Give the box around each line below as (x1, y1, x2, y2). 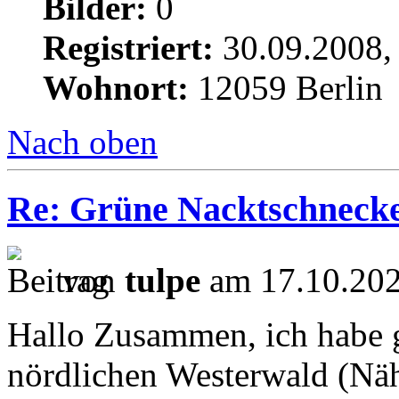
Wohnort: (43, 68, 189, 107)
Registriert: (43, 28, 214, 67)
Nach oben (7, 122, 158, 161)
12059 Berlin (189, 68, 383, 107)
